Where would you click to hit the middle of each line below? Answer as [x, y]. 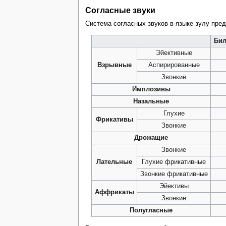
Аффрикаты [114, 192]
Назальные [151, 102]
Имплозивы [151, 90]
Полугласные [151, 211]
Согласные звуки [120, 10]
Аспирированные [174, 65]
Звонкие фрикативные [174, 174]
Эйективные [174, 53]
